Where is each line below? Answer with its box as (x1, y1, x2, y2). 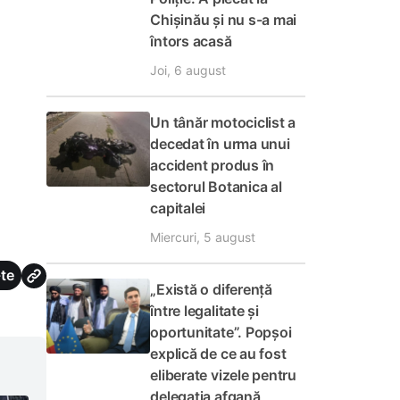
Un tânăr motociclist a (150, 113, 296, 131)
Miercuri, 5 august (150, 229, 256, 245)
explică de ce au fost (150, 345, 287, 362)
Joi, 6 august (150, 62, 227, 78)
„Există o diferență (150, 280, 272, 298)
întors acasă (150, 32, 232, 50)
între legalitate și (150, 302, 259, 320)
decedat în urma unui (150, 135, 290, 153)
